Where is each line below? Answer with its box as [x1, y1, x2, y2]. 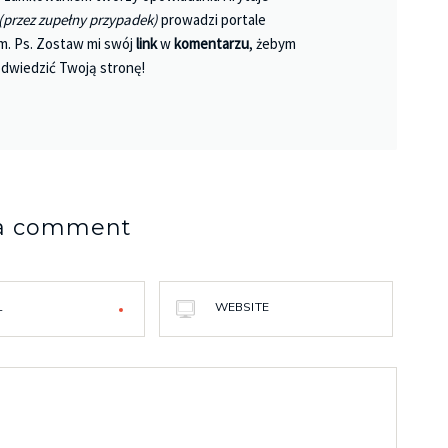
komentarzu [174, 34, 250, 54]
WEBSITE [215, 299, 269, 315]
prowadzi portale [158, 10, 267, 30]
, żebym [249, 34, 297, 54]
